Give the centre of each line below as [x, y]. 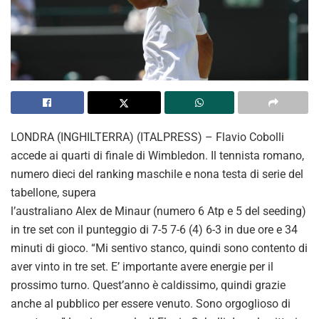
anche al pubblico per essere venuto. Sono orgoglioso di [151, 303]
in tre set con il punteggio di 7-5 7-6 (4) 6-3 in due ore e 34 [154, 229]
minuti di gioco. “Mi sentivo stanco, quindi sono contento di [159, 248]
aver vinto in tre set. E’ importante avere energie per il [142, 266]
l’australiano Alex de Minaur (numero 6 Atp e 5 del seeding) [158, 211]
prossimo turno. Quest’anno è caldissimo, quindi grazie [148, 285]
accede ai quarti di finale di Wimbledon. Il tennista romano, [157, 155]
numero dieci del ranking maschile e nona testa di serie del [157, 174]
